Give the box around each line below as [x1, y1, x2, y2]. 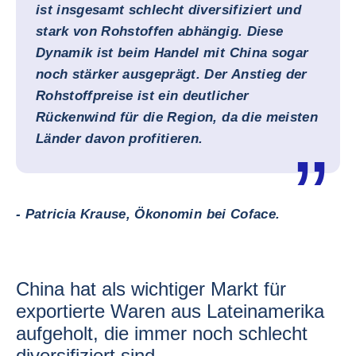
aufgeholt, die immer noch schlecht [16, 323, 308, 344]
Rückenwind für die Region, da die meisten [36, 110, 318, 125]
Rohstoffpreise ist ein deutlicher [36, 88, 250, 103]
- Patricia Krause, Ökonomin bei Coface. [16, 207, 281, 222]
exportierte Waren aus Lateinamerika [16, 300, 324, 322]
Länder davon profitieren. [36, 131, 203, 146]
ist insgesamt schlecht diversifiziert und [36, 2, 301, 17]
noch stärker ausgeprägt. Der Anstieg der [36, 67, 308, 82]
